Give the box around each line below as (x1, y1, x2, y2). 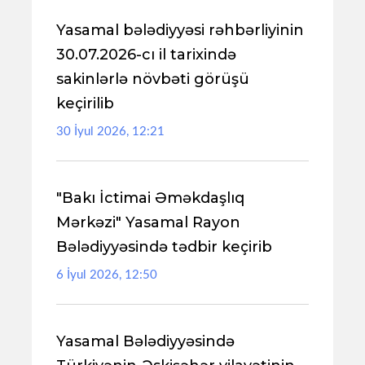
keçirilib (56, 95, 114, 112)
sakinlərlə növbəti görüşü (56, 70, 249, 88)
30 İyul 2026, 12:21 (56, 125, 165, 138)
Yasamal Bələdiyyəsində (56, 332, 235, 350)
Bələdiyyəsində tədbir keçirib (56, 238, 272, 256)
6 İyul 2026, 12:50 (56, 269, 157, 281)
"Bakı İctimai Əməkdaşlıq (56, 189, 244, 207)
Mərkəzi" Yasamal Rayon (56, 213, 240, 231)
